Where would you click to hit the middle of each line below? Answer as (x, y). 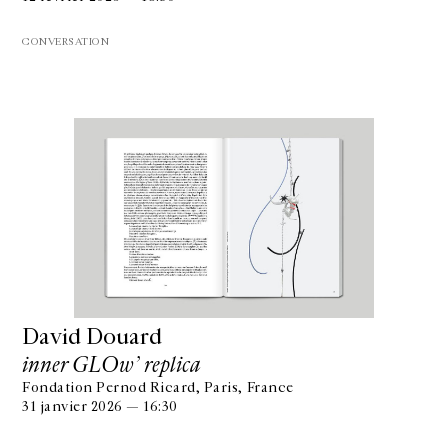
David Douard (92, 337)
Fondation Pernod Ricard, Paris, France (158, 388)
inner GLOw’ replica (111, 365)
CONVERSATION (66, 42)
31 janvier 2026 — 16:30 (100, 407)
